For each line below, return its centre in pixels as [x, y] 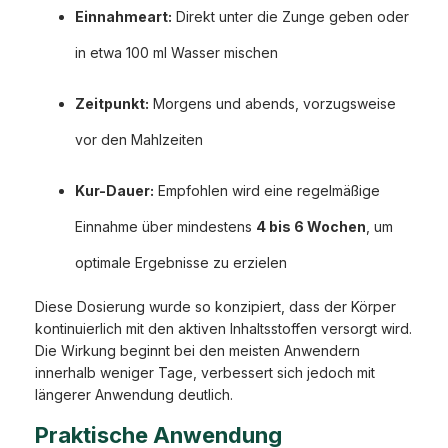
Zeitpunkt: [112, 104]
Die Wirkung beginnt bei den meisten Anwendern [197, 351]
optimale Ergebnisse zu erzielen [181, 263]
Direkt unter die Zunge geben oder [290, 17]
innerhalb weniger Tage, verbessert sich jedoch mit [205, 373]
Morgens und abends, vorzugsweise [272, 104]
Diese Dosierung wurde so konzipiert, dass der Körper [215, 307]
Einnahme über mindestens [165, 227]
